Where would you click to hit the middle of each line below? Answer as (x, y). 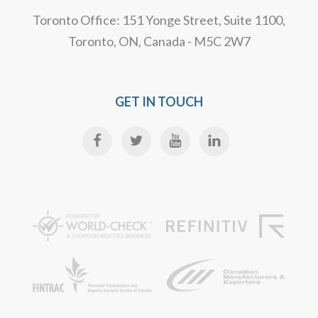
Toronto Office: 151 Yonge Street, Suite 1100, (159, 20)
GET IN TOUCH (159, 102)
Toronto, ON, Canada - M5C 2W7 (159, 42)
